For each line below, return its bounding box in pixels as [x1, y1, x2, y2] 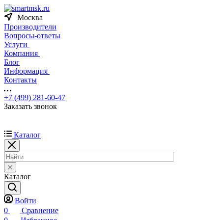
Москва [17, 13, 43, 22]
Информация [4, 67, 50, 75]
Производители [4, 23, 56, 31]
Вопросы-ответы [4, 31, 60, 40]
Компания [4, 49, 40, 57]
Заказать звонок [4, 102, 57, 110]
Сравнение [22, 206, 58, 215]
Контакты [4, 76, 37, 84]
